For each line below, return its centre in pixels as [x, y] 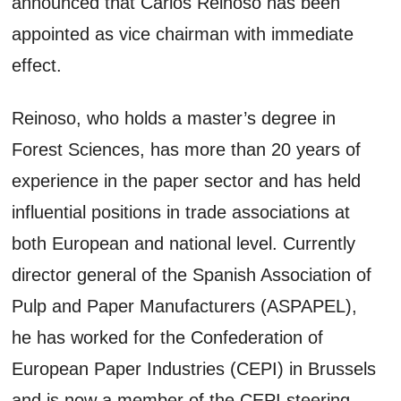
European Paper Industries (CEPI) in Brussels [194, 368]
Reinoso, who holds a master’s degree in [174, 118]
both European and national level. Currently [184, 243]
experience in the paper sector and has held [187, 180]
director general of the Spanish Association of [192, 274]
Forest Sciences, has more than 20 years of [187, 149]
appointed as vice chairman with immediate [183, 34]
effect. [37, 65]
